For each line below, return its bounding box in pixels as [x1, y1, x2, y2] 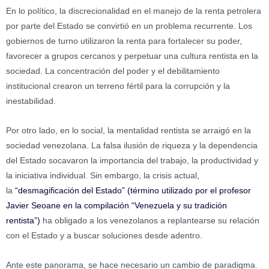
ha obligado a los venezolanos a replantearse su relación [43, 216, 259, 226]
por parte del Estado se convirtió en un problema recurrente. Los [6, 22, 252, 31]
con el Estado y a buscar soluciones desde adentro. [6, 231, 202, 241]
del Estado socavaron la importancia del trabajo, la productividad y [6, 156, 258, 166]
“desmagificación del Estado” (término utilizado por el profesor [15, 186, 251, 196]
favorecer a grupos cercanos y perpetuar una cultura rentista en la [6, 52, 258, 61]
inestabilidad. [6, 97, 56, 106]
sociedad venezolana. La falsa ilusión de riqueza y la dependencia [6, 141, 258, 151]
